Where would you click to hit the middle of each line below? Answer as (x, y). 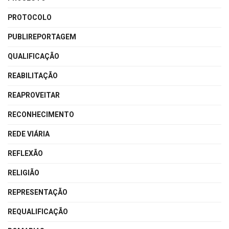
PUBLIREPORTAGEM (42, 37)
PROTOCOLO (30, 17)
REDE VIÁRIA (29, 134)
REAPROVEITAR (34, 95)
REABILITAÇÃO (33, 76)
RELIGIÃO (24, 173)
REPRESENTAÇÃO (38, 192)
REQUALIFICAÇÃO (38, 212)
